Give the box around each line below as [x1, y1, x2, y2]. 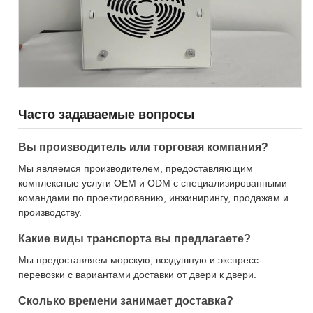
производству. [18, 207, 82, 218]
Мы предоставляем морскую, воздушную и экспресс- [18, 254, 262, 265]
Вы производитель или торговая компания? [18, 141, 268, 153]
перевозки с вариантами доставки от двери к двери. [18, 269, 256, 280]
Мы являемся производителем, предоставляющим [18, 163, 253, 174]
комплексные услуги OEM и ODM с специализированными [18, 177, 287, 189]
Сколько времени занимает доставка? [18, 295, 233, 307]
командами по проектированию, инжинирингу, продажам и [18, 192, 289, 203]
